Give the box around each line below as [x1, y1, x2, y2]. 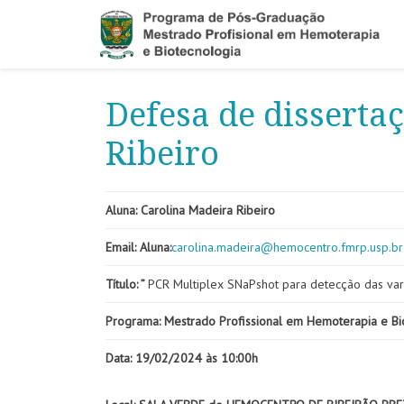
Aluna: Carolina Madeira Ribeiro [106, 202, 275, 218]
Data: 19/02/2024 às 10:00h [106, 350, 258, 366]
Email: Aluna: [106, 239, 171, 255]
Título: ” [106, 276, 148, 292]
